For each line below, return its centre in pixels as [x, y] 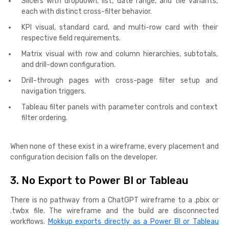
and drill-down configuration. [68, 65]
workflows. [29, 222]
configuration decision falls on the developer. [85, 157]
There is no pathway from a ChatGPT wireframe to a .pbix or [114, 200]
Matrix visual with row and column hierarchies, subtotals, [120, 54]
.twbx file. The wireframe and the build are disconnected [114, 211]
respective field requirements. [71, 38]
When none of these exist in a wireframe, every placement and [114, 147]
